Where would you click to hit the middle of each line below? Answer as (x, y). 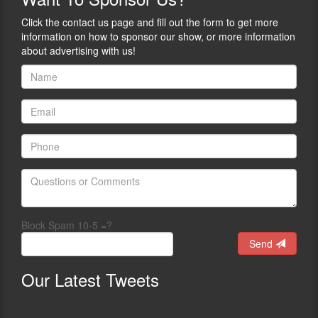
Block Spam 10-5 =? (67, 225)
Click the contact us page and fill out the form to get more (150, 22)
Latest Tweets (104, 279)
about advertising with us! (78, 50)
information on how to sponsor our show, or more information (158, 36)
